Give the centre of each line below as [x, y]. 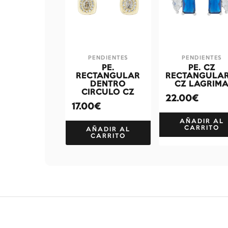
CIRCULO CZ [108, 92]
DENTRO [108, 84]
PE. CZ [202, 68]
